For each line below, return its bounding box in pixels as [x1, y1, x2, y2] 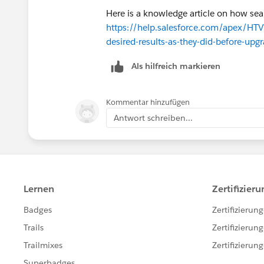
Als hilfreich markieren [131, 60, 220, 71]
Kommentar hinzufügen [106, 97, 190, 107]
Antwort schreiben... [114, 112, 193, 123]
